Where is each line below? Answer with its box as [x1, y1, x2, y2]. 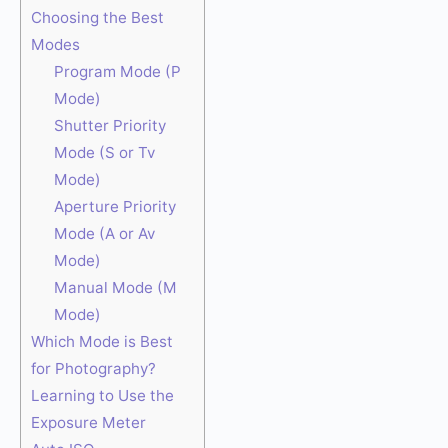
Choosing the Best [31, 7, 164, 27]
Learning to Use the [31, 385, 174, 405]
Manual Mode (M [53, 277, 177, 297]
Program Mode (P [53, 61, 181, 81]
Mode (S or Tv [53, 142, 155, 162]
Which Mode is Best [31, 331, 173, 351]
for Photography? [31, 358, 156, 378]
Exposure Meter [31, 412, 146, 432]
